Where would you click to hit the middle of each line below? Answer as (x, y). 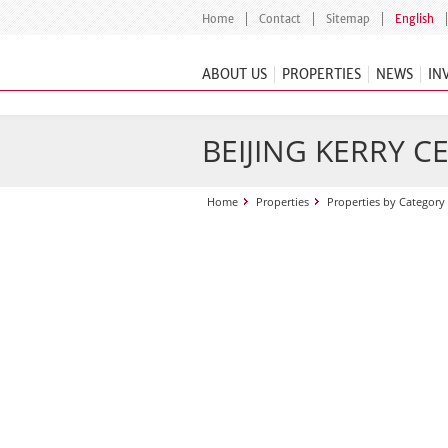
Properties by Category (386, 201)
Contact (280, 19)
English (414, 19)
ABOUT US (234, 74)
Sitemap (348, 19)
